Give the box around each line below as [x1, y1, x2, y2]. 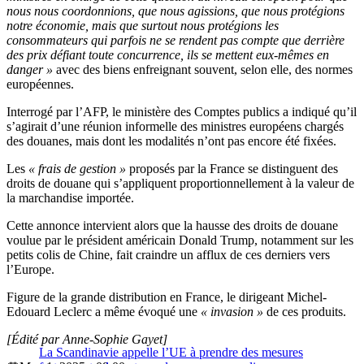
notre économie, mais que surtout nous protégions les [6, 19, 279, 33]
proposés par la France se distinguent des [126, 162, 338, 176]
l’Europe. [6, 262, 54, 277]
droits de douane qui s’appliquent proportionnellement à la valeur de [6, 176, 354, 191]
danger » [6, 63, 53, 77]
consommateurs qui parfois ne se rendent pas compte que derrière [6, 33, 344, 48]
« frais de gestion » [28, 162, 126, 176]
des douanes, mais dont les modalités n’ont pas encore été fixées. [6, 134, 336, 149]
